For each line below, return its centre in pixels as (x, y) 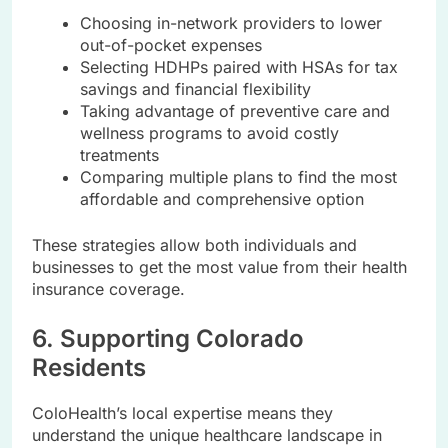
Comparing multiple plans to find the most (238, 177)
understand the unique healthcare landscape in (207, 435)
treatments (119, 155)
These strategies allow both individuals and (194, 245)
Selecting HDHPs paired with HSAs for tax (239, 67)
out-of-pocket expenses (171, 45)
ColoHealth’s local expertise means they (182, 413)
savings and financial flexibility (195, 89)
